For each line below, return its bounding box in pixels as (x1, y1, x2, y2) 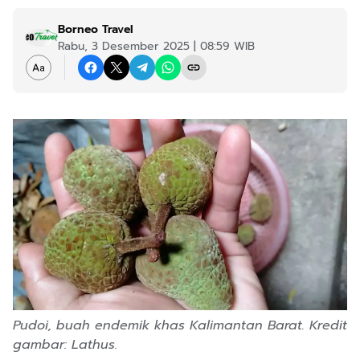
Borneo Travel (58, 21, 133, 39)
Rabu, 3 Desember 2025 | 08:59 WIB (58, 38, 255, 55)
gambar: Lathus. (13, 335, 117, 355)
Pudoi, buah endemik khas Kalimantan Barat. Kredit (13, 316, 347, 336)
